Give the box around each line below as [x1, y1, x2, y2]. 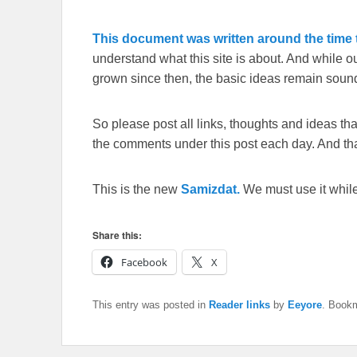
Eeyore [288, 298, 322, 311]
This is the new [92, 182, 181, 196]
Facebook [121, 254, 167, 269]
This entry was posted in [92, 298, 209, 311]
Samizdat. [181, 182, 240, 196]
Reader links [209, 298, 270, 311]
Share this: [92, 227, 142, 242]
